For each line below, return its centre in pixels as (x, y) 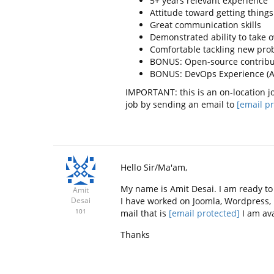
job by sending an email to (181, 104)
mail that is (145, 213)
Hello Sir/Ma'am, (154, 168)
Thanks (135, 235)
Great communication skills (205, 25)
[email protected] (204, 213)
